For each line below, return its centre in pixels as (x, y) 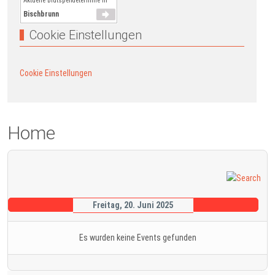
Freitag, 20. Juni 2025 (133, 205)
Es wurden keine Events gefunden (137, 237)
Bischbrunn (41, 14)
